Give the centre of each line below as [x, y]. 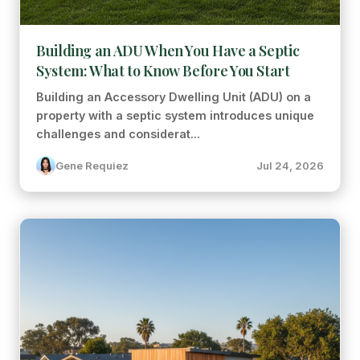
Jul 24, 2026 [290, 166]
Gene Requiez [92, 166]
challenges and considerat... [118, 134]
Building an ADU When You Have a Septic [168, 51]
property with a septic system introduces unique [175, 115]
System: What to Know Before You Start [163, 71]
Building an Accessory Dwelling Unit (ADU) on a [174, 97]
